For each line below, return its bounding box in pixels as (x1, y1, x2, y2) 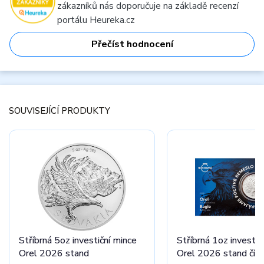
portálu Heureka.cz (57, 14, 135, 27)
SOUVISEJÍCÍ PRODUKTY (9, 105, 110, 117)
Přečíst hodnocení (91, 38, 173, 51)
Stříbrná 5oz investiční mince (19, 234, 137, 247)
